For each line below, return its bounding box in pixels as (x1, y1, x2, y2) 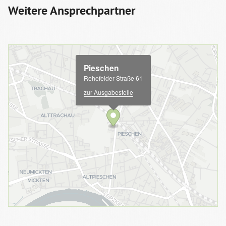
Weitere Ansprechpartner (8, 2, 135, 18)
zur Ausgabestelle (83, 87, 133, 96)
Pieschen (83, 62, 119, 74)
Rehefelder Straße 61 (83, 73, 143, 82)
